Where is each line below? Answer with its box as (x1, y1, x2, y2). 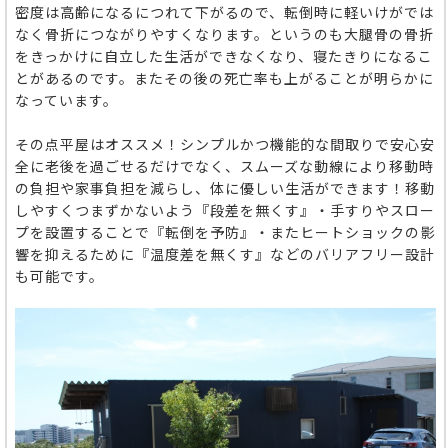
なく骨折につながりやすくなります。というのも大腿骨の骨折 (15, 24, 434, 44)
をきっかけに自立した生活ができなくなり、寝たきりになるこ (15, 46, 433, 66)
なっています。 (15, 90, 118, 110)
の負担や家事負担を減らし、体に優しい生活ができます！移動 (15, 178, 435, 198)
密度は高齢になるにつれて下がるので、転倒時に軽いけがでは (15, 2, 434, 22)
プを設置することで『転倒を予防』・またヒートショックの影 (15, 222, 435, 242)
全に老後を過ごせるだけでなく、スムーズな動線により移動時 (15, 156, 434, 176)
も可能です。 (15, 266, 104, 286)
